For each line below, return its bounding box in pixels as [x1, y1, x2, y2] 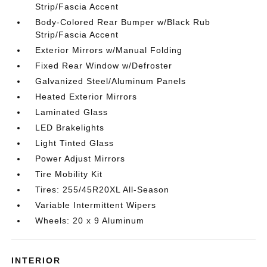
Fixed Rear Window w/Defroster [35, 61, 173, 70]
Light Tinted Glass [35, 138, 114, 148]
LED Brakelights [35, 123, 105, 132]
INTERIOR [11, 256, 61, 265]
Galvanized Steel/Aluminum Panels [35, 76, 187, 86]
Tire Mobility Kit [35, 169, 103, 179]
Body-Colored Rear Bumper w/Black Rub [35, 17, 211, 27]
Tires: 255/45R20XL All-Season [35, 185, 170, 194]
